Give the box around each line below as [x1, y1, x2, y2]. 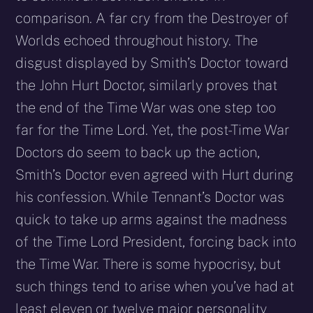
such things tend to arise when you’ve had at [15, 278, 295, 296]
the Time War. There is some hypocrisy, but [15, 256, 282, 273]
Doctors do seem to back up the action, [15, 144, 261, 161]
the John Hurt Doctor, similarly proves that [15, 77, 278, 94]
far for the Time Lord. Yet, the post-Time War [15, 122, 290, 139]
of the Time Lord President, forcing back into [15, 233, 297, 251]
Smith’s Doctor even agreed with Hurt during [15, 166, 294, 184]
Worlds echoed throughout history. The [15, 32, 259, 50]
